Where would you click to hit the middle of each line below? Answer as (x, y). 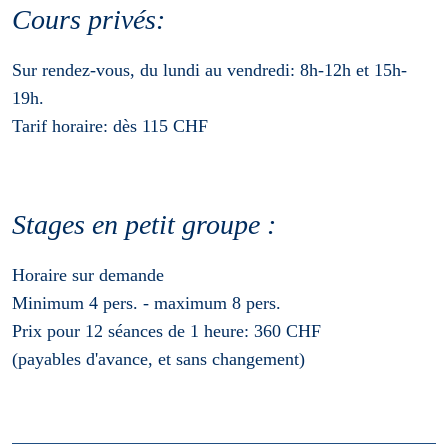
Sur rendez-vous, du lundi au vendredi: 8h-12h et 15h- (209, 69)
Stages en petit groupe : (144, 224)
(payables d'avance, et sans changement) (158, 358)
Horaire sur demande (88, 274)
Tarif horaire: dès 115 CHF (110, 125)
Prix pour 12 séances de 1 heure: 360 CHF (166, 330)
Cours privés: (88, 19)
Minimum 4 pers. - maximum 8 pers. (146, 302)
